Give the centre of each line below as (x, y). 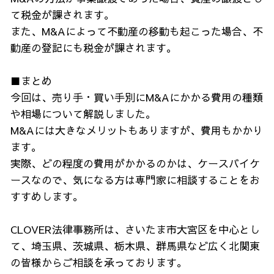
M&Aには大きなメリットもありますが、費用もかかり (137, 130)
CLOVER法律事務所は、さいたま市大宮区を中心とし (135, 229)
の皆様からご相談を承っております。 (99, 262)
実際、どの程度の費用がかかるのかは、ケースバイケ (135, 163)
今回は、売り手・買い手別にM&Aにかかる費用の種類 (137, 97)
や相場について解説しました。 (83, 114)
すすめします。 (47, 196)
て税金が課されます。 (62, 15)
